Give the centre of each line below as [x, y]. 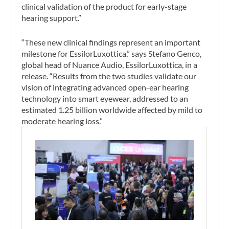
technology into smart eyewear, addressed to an [105, 98]
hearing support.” [52, 18]
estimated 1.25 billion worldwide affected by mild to [112, 109]
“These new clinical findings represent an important [111, 42]
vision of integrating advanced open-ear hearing [105, 87]
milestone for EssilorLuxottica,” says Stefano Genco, [112, 53]
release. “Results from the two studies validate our [109, 76]
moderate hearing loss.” [62, 121]
